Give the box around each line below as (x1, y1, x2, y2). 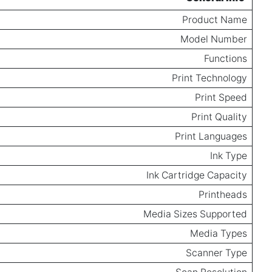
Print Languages (175, 130, 247, 142)
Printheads (199, 188, 247, 200)
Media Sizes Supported (143, 208, 247, 220)
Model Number (180, 33, 247, 45)
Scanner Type (186, 246, 247, 259)
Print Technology (172, 72, 247, 84)
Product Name (182, 13, 247, 25)
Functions (204, 52, 247, 64)
